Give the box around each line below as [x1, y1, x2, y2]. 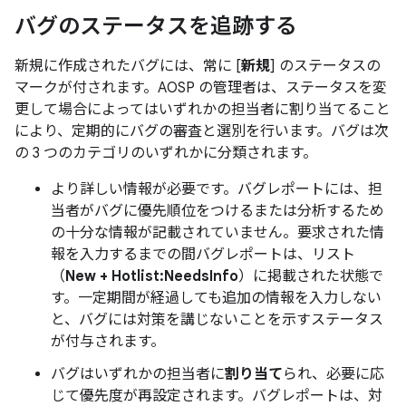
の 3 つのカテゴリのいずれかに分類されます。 [14, 144, 317, 162]
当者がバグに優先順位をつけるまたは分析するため [51, 202, 384, 220]
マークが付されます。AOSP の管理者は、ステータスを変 [14, 79, 387, 97]
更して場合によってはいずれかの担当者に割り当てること [14, 101, 391, 119]
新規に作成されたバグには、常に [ [14, 57, 241, 75]
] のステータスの [270, 57, 381, 75]
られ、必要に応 [283, 365, 384, 383]
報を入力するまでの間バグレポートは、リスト [51, 246, 355, 264]
